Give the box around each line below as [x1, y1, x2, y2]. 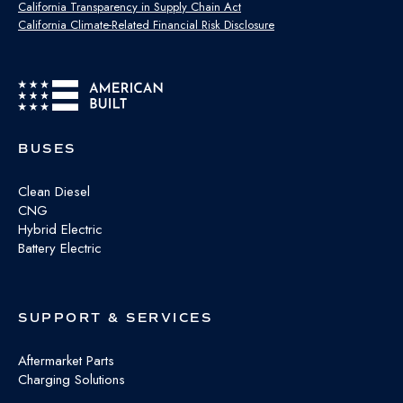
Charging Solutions [18, 369, 125, 390]
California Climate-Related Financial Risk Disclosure [18, 16, 274, 34]
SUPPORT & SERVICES [18, 309, 212, 326]
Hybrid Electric [18, 219, 103, 239]
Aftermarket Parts [18, 350, 114, 371]
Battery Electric [18, 237, 102, 258]
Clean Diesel [18, 181, 90, 201]
